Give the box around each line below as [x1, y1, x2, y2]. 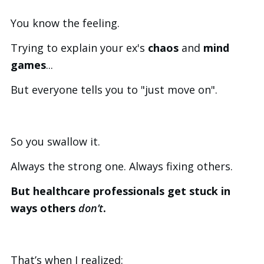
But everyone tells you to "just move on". [11, 82, 217, 97]
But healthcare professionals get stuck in [11, 183, 230, 198]
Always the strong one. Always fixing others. [11, 159, 233, 173]
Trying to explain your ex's [11, 40, 148, 55]
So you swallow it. [11, 134, 100, 148]
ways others [11, 200, 78, 215]
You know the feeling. [11, 15, 120, 30]
